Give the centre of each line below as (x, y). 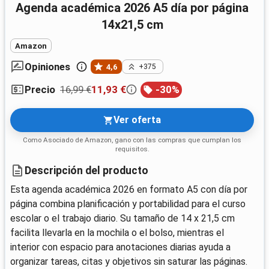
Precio (40, 90)
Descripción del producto (86, 170)
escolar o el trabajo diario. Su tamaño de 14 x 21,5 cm (122, 219)
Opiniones (47, 67)
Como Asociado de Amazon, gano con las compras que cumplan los (132, 140)
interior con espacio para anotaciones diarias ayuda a (120, 247)
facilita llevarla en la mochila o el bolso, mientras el (117, 233)
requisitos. (132, 149)
